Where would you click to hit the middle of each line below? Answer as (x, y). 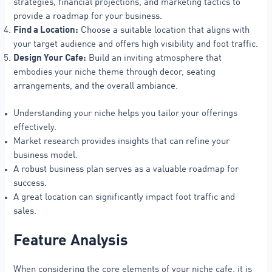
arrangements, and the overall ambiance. (96, 87)
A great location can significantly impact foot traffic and (124, 198)
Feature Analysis (71, 242)
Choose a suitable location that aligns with (164, 31)
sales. (25, 212)
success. (30, 184)
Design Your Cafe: (50, 59)
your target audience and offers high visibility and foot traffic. (136, 45)
